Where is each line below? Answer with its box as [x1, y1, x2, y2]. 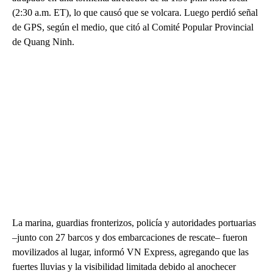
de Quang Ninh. [12, 37, 74, 48]
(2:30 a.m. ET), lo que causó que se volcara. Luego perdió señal [12, 7, 258, 18]
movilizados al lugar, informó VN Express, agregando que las [12, 247, 249, 258]
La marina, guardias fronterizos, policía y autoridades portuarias [12, 218, 256, 229]
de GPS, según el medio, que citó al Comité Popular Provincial [12, 22, 253, 33]
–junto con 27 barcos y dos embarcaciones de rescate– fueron [12, 232, 247, 243]
